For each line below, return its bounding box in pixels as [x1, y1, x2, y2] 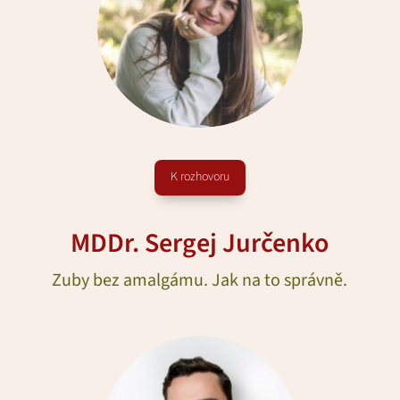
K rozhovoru [171, 168, 229, 187]
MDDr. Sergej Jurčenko [70, 223, 329, 262]
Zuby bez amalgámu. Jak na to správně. [52, 267, 347, 293]
